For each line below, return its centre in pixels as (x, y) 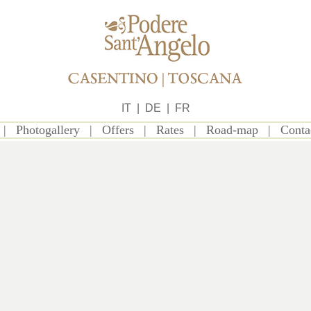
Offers (118, 129)
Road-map (232, 129)
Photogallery (48, 129)
